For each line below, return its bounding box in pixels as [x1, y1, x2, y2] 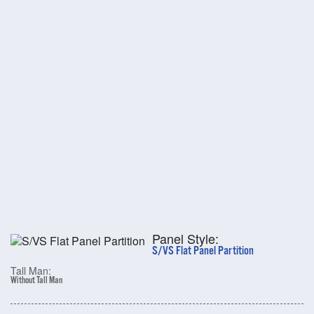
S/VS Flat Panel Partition [152, 244, 254, 259]
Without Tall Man [11, 275, 62, 287]
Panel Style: [152, 229, 219, 248]
